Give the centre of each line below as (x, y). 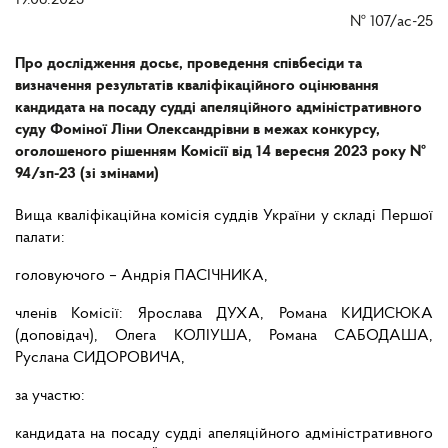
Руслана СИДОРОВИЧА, (100, 358)
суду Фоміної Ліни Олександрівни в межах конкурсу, (197, 130)
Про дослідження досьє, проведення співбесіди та (188, 64)
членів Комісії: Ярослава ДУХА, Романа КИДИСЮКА (224, 314)
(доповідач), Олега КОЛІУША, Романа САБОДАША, (224, 336)
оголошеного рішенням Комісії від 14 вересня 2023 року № (220, 152)
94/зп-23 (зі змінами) (87, 174)
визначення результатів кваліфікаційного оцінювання (197, 86)
